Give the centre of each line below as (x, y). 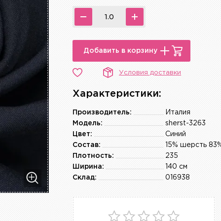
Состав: (87, 145)
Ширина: (89, 167)
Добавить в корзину (121, 51)
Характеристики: (117, 94)
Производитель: (102, 113)
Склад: (85, 178)
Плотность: (93, 156)
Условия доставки (150, 72)
